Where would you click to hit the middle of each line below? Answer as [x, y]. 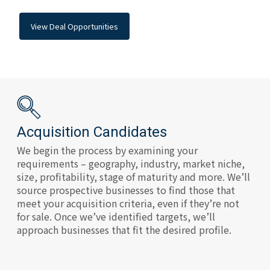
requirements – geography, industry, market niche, [131, 164]
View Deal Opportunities [75, 26]
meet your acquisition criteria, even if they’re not [128, 203]
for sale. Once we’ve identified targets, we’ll [116, 217]
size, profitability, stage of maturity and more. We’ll [133, 177]
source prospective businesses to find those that [126, 190]
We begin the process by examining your [107, 150]
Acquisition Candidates [92, 132]
